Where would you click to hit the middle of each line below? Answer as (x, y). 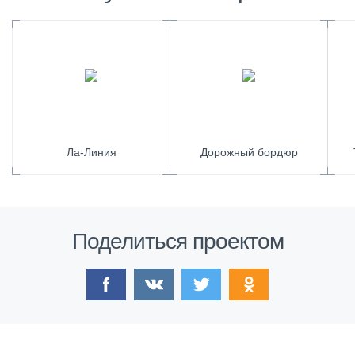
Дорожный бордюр (249, 153)
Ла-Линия (91, 153)
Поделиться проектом (177, 242)
